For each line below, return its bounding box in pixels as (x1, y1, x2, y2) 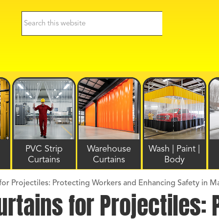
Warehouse (87, 145, 131, 153)
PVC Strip (25, 145, 63, 153)
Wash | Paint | (149, 145, 200, 153)
